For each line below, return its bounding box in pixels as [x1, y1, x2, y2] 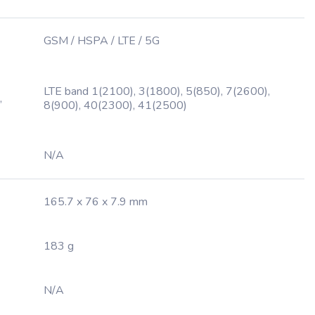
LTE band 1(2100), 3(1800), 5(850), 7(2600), [44, 84, 270, 99]
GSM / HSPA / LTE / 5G [44, 33, 160, 49]
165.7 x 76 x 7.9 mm [44, 194, 148, 210]
